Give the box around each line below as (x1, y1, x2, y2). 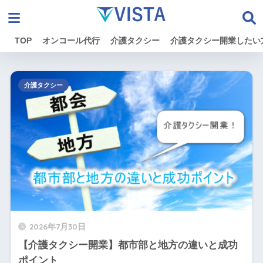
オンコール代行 (42, 35, 100, 45)
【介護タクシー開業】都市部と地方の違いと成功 (18, 239, 238, 251)
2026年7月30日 (29, 221, 86, 231)
